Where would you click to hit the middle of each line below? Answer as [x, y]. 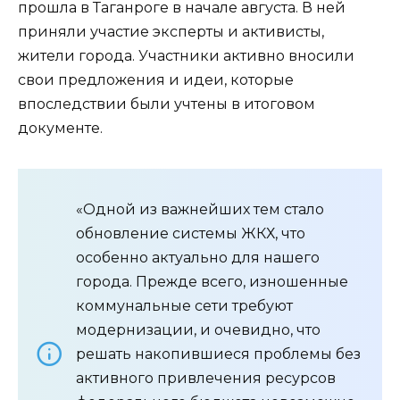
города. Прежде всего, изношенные [212, 281]
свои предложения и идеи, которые [156, 79]
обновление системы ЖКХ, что [191, 233]
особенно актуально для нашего [198, 257]
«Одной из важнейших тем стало [200, 209]
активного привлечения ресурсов [206, 378]
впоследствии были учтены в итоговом [167, 104]
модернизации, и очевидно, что [198, 329]
